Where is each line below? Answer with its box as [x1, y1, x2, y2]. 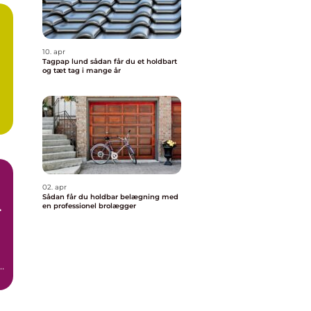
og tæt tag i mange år [42, 66, 121, 75]
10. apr [42, 47, 65, 56]
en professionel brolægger [42, 201, 136, 210]
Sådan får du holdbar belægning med [42, 192, 178, 201]
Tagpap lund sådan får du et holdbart [42, 57, 90, 66]
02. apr [42, 183, 67, 192]
